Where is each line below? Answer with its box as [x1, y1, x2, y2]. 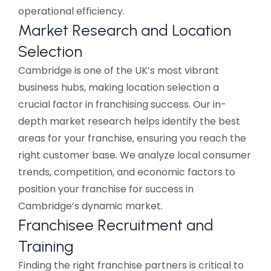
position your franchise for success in [18, 182, 194, 197]
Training [18, 237, 74, 256]
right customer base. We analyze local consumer [18, 148, 251, 163]
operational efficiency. [18, 4, 125, 19]
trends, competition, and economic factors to [18, 165, 235, 180]
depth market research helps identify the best [18, 114, 240, 129]
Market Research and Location [18, 21, 231, 41]
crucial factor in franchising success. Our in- [18, 97, 226, 112]
